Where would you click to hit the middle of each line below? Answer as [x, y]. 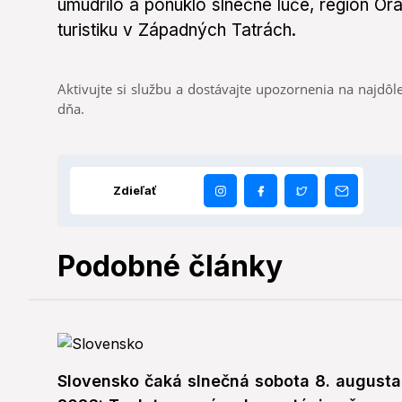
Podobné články [170, 267]
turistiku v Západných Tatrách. [177, 31]
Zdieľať [135, 191]
